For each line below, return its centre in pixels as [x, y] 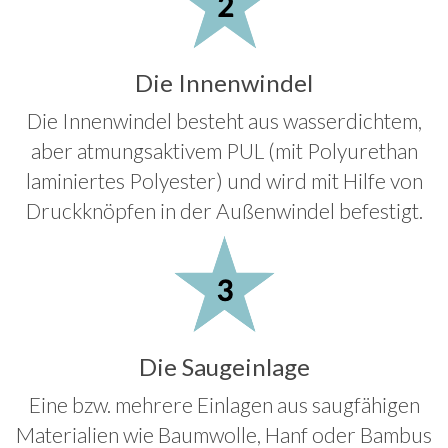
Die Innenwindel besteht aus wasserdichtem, [224, 121]
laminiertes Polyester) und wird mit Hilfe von [224, 181]
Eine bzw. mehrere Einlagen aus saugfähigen [224, 405]
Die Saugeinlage [224, 367]
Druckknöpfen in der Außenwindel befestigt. [224, 211]
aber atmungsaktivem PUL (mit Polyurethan [224, 151]
